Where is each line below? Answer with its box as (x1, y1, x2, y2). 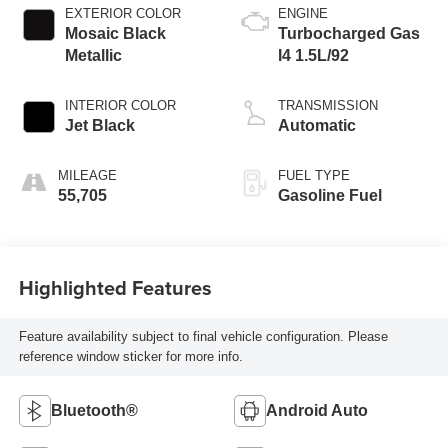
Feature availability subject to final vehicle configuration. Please (18, 328, 388, 344)
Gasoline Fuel (278, 187, 382, 205)
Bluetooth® (50, 401, 138, 419)
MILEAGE (57, 168, 117, 184)
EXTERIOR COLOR (64, 6, 181, 22)
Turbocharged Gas (278, 25, 420, 43)
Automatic (278, 117, 356, 135)
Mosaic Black (64, 25, 166, 43)
